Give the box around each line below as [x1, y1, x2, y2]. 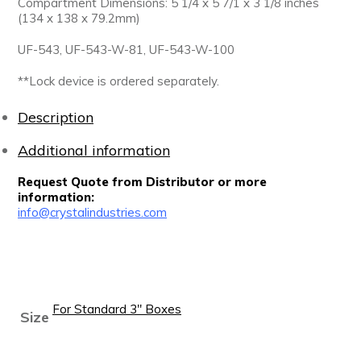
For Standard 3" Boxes [52, 301, 181, 317]
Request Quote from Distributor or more [18, 174, 267, 189]
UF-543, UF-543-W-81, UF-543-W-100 [18, 42, 234, 57]
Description [18, 108, 93, 127]
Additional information [18, 141, 170, 160]
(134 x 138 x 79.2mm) [18, 10, 140, 26]
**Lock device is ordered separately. [18, 73, 219, 89]
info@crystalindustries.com [18, 205, 167, 220]
